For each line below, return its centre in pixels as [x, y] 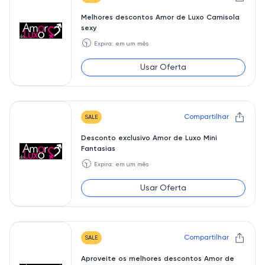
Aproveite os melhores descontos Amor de [158, 259]
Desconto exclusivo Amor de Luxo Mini [149, 138]
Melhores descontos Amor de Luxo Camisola [160, 18]
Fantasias [98, 149]
